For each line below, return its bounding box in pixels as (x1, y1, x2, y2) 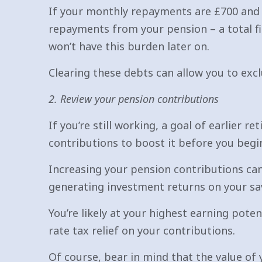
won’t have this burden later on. (49, 39, 209, 53)
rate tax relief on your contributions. (49, 223, 235, 237)
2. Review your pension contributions (49, 92, 219, 106)
